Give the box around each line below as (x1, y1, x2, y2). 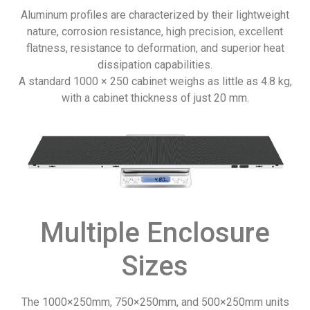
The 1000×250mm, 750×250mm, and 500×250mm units (21, 295, 289, 309)
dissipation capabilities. (98, 57, 212, 71)
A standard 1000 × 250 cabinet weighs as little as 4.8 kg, (18, 74, 292, 88)
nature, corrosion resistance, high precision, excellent (27, 24, 283, 38)
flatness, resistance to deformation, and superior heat (26, 41, 284, 55)
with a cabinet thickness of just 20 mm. (61, 91, 249, 104)
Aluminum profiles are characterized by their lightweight (21, 8, 289, 21)
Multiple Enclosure (40, 216, 270, 249)
